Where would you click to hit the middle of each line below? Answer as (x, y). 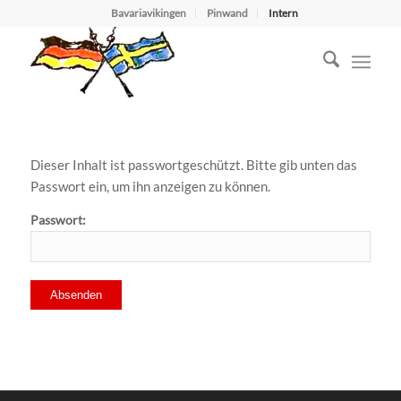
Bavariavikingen (149, 13)
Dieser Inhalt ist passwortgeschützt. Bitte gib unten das (193, 164)
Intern (284, 13)
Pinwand (228, 13)
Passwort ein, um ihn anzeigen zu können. (150, 186)
